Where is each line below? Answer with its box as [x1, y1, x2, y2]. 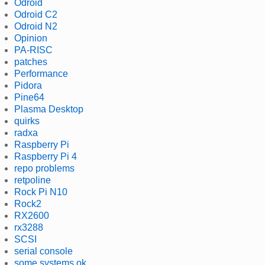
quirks [14, 115, 40, 126]
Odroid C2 [14, 9, 57, 20]
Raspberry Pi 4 [14, 151, 77, 161]
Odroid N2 [14, 21, 57, 31]
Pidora [14, 80, 42, 91]
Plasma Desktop [14, 104, 83, 114]
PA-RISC [14, 44, 53, 55]
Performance [14, 68, 68, 79]
